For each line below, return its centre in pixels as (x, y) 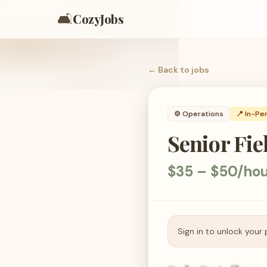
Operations (203, 114)
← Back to (170, 70)
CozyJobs (98, 19)
